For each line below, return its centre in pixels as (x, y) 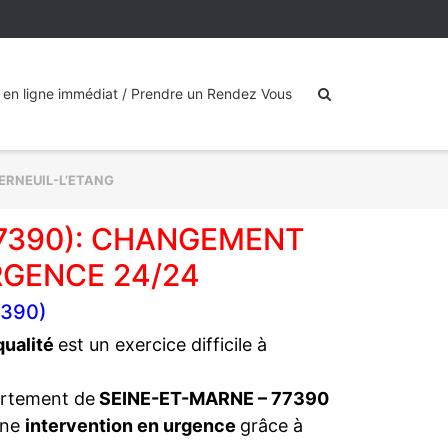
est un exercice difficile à (162, 344)
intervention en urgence (132, 425)
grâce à (271, 425)
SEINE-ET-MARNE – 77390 (212, 398)
